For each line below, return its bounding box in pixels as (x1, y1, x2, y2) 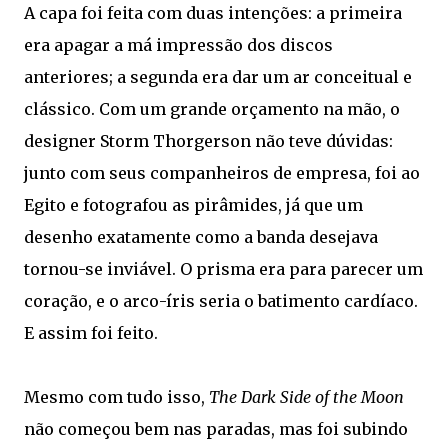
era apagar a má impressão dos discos (24, 35, 333, 55)
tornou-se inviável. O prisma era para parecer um (24, 259, 423, 279)
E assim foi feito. (24, 323, 158, 343)
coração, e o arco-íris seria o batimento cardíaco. (24, 291, 418, 311)
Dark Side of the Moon (241, 387, 404, 407)
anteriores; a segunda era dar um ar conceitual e (24, 67, 412, 87)
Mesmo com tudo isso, (24, 387, 209, 407)
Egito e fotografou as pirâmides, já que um (24, 195, 363, 215)
